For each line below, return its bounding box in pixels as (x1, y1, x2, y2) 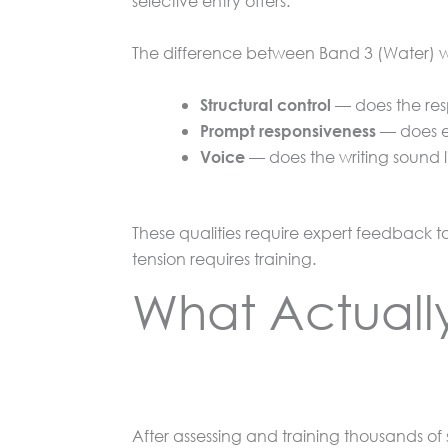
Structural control (200, 94, 331, 114)
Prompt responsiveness (200, 120, 376, 140)
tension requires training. (132, 247, 316, 269)
